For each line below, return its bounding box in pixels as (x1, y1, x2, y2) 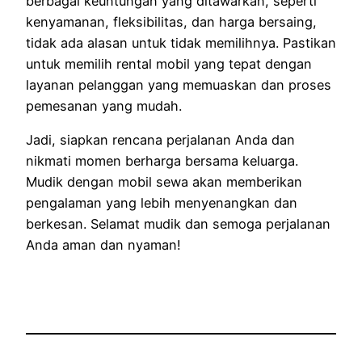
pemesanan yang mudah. (26, 97, 182, 114)
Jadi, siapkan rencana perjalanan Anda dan (26, 131, 295, 148)
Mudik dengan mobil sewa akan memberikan (26, 173, 302, 190)
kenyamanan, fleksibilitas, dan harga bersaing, (26, 13, 317, 30)
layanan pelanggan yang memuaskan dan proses (26, 76, 331, 93)
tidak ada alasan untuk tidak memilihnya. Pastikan (26, 34, 336, 51)
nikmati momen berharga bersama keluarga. (26, 152, 298, 169)
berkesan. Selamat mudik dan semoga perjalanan (26, 215, 330, 232)
